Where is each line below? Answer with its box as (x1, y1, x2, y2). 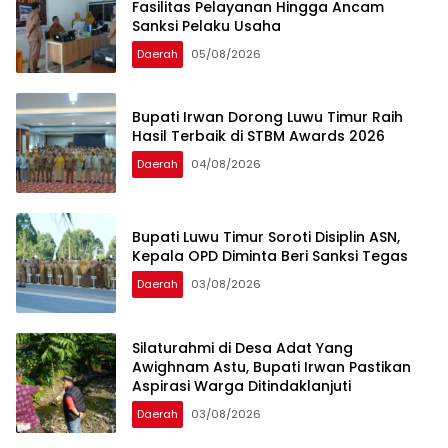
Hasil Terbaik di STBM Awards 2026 (132, 126, 385, 147)
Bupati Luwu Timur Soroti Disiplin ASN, (132, 227, 400, 248)
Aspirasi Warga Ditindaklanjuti (132, 375, 351, 396)
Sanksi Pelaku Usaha (132, 15, 281, 36)
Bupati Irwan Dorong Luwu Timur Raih (132, 107, 403, 128)
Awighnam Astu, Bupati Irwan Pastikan (132, 356, 411, 377)
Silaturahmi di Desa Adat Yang (132, 337, 353, 358)
